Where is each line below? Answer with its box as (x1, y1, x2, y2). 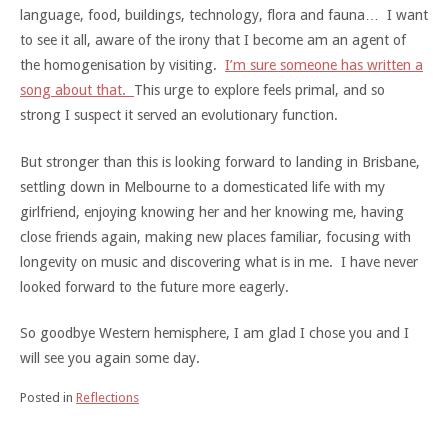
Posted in (20, 390, 76, 406)
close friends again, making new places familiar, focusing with (20, 228, 411, 245)
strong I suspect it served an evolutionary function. (20, 107, 338, 124)
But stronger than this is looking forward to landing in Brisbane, (20, 153, 420, 170)
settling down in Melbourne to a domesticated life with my (20, 178, 385, 195)
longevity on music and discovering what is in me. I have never (20, 253, 418, 270)
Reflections (76, 390, 139, 406)
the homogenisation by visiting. (20, 57, 225, 74)
